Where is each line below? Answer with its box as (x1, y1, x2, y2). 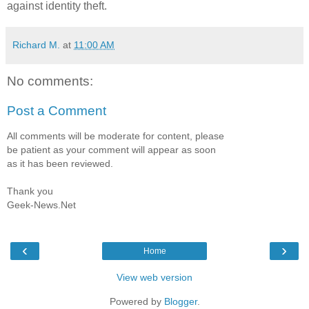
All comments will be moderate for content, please (7, 130, 224, 141)
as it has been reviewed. (7, 157, 113, 169)
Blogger (163, 296, 197, 308)
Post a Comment (7, 103, 106, 119)
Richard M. (12, 39, 60, 50)
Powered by (109, 296, 164, 308)
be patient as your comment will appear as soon (7, 143, 216, 155)
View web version (117, 272, 192, 283)
